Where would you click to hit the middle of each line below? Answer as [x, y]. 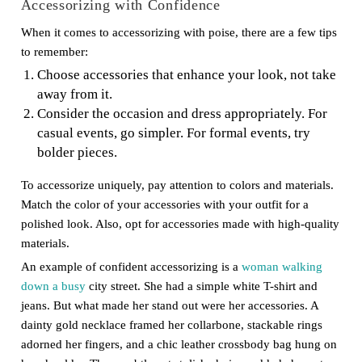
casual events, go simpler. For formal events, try [173, 133]
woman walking [282, 267]
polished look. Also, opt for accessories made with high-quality [180, 224]
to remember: [54, 52]
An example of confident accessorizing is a [131, 267]
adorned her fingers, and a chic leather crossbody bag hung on [179, 344]
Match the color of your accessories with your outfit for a [164, 204]
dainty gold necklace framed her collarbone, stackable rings [171, 325]
